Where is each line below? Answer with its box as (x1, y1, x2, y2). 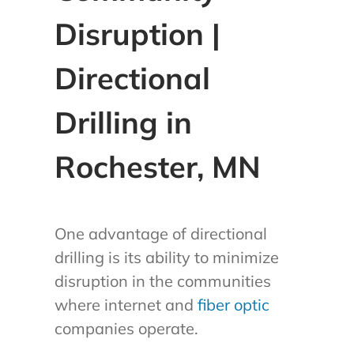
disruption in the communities (54, 271, 271, 292)
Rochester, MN (54, 148, 261, 186)
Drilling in (54, 104, 192, 141)
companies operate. (54, 318, 198, 339)
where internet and (54, 295, 198, 315)
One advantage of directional (54, 224, 267, 244)
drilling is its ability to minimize (54, 247, 279, 268)
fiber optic (197, 295, 269, 315)
